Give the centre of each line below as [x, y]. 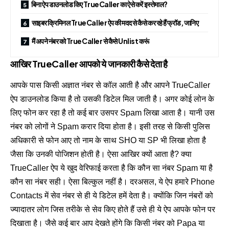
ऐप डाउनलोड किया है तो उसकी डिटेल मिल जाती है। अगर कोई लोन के [112, 99]
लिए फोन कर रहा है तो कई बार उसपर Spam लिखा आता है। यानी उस [112, 112]
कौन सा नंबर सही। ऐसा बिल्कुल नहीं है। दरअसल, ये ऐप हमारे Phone [112, 181]
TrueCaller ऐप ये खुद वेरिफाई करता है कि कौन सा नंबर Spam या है [111, 168]
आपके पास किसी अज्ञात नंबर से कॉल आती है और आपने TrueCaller [110, 85]
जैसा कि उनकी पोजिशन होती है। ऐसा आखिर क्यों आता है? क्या [101, 154]
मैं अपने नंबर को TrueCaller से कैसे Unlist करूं [90, 41]
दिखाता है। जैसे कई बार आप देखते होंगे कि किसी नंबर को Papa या [108, 223]
